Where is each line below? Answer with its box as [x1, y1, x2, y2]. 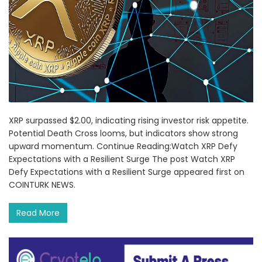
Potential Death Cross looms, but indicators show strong [9, 127, 238, 140]
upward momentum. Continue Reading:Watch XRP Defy [9, 140, 237, 153]
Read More [16, 207, 60, 219]
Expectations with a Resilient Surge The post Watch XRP [9, 153, 235, 166]
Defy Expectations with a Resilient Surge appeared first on [9, 166, 244, 178]
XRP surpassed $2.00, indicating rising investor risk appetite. [9, 115, 249, 127]
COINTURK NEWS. [9, 179, 75, 191]
